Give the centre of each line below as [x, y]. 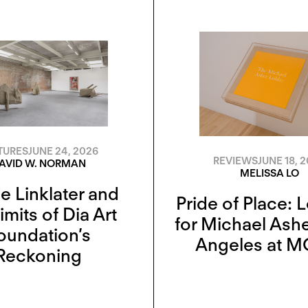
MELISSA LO [269, 173]
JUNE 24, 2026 [63, 151]
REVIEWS [235, 161]
